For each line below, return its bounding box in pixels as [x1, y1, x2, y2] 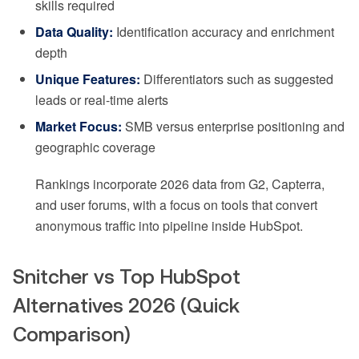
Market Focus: [35, 117, 122, 136]
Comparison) [13, 323, 131, 346]
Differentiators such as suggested [140, 70, 333, 89]
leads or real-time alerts [35, 91, 168, 110]
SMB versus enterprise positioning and [122, 117, 345, 136]
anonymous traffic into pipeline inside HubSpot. [35, 216, 303, 236]
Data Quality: [35, 22, 113, 42]
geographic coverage [35, 138, 155, 157]
